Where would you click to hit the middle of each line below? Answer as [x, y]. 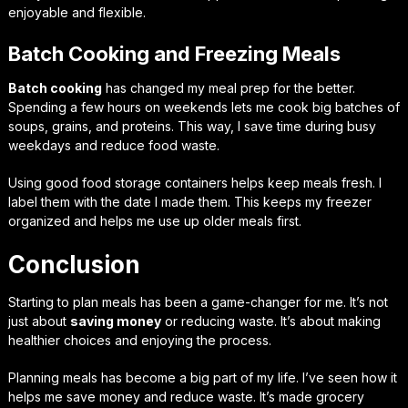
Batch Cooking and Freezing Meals [174, 53]
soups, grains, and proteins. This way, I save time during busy [192, 126]
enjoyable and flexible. [76, 12]
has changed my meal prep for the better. [228, 87]
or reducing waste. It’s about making [270, 321]
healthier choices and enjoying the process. [139, 340]
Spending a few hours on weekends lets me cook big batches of [204, 107]
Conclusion [74, 264]
